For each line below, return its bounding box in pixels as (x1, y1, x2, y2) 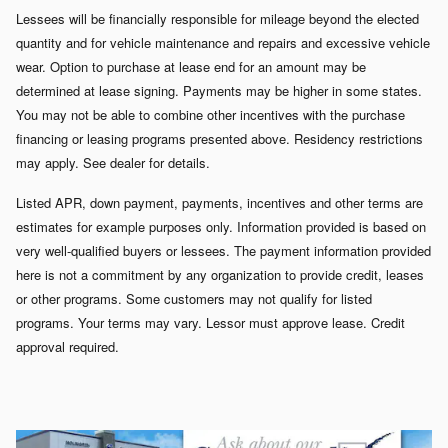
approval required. (16, 336, 119, 356)
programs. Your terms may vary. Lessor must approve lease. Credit (16, 312, 405, 332)
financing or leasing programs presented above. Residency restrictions (16, 128, 423, 148)
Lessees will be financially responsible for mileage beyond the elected (16, 8, 419, 28)
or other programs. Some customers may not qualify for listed (16, 288, 372, 308)
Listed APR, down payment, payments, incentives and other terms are (16, 192, 423, 212)
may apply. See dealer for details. (16, 152, 210, 172)
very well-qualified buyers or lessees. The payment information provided (16, 240, 431, 260)
